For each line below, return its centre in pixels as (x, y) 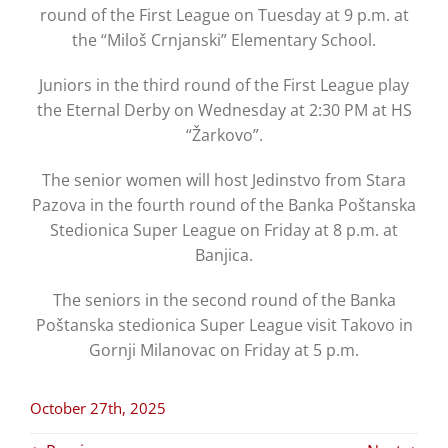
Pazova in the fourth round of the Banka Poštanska (224, 205)
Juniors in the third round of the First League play (224, 85)
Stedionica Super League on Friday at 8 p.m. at (224, 230)
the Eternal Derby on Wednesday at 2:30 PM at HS (224, 110)
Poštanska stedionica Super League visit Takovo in (224, 325)
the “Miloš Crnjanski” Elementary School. (224, 40)
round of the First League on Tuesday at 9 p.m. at (224, 15)
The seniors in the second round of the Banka (224, 300)
